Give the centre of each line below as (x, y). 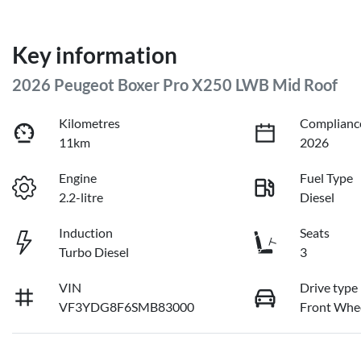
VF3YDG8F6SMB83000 (127, 307)
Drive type (329, 288)
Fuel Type (327, 178)
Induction (86, 233)
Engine (78, 178)
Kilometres (90, 123)
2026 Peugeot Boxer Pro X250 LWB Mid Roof (175, 85)
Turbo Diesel (94, 252)
